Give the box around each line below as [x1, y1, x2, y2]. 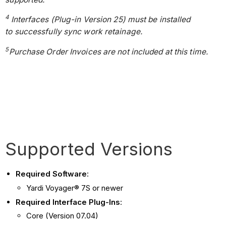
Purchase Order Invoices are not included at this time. [9, 46, 208, 56]
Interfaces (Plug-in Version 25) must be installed [9, 15, 191, 25]
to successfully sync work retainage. [5, 27, 145, 37]
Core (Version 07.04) [26, 211, 99, 221]
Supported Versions [5, 138, 173, 160]
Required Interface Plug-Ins [16, 197, 121, 207]
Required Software [16, 169, 87, 179]
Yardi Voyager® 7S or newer [26, 183, 124, 193]
